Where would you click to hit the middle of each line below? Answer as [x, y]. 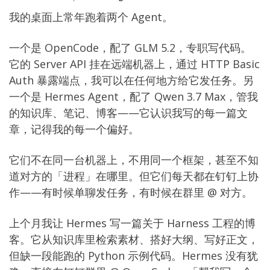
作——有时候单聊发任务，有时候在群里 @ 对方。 [131, 192]
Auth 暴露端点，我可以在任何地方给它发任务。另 [131, 80]
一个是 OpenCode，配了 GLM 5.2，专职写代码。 [130, 48]
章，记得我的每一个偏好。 [74, 129]
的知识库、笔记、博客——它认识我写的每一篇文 [128, 113]
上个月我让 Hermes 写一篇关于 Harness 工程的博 [132, 223]
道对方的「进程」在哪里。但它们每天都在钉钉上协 [134, 176]
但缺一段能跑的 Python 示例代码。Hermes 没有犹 [133, 256]
